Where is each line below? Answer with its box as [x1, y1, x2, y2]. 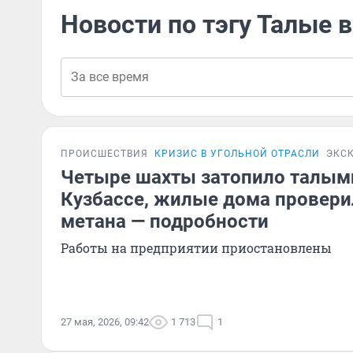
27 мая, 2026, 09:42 [61, 316, 149, 328]
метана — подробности [61, 210, 269, 232]
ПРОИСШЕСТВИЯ [61, 148, 148, 159]
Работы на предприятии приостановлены [61, 240, 332, 256]
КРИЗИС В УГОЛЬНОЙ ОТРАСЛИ [154, 148, 320, 159]
